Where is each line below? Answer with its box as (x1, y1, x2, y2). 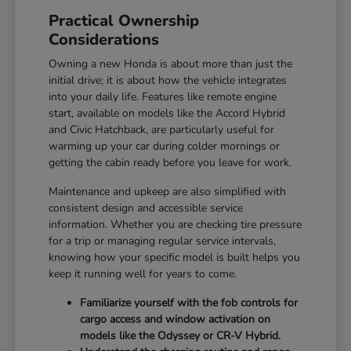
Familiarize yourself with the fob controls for (80, 295, 299, 310)
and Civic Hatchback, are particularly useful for (49, 121, 275, 137)
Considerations (49, 28, 160, 50)
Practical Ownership (49, 9, 200, 31)
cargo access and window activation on (80, 311, 271, 327)
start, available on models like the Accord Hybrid (49, 105, 286, 121)
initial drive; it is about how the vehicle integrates (49, 72, 288, 88)
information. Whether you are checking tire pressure (49, 216, 302, 232)
